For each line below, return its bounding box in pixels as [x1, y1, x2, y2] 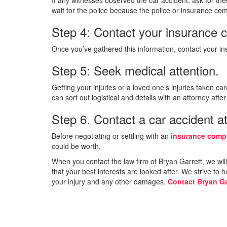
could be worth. [52, 140, 101, 151]
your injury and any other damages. [52, 176, 168, 186]
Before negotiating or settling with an [52, 130, 171, 141]
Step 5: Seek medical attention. [52, 61, 219, 79]
